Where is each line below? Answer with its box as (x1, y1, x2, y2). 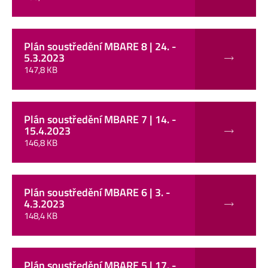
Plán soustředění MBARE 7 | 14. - (24, 111, 176, 127)
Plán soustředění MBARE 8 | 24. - (24, 38, 176, 54)
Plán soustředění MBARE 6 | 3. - (24, 184, 170, 200)
